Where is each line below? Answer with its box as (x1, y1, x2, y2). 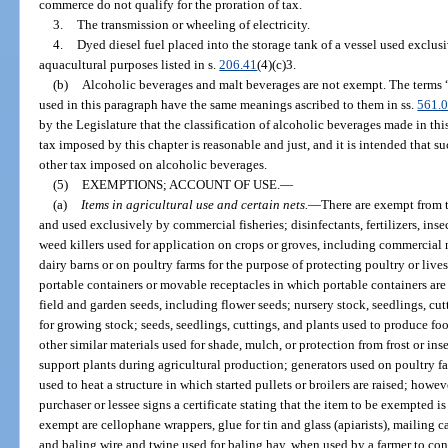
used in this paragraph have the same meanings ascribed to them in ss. (39, 96, 418, 112)
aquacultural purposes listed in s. (39, 56, 220, 72)
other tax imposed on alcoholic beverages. (39, 156, 268, 172)
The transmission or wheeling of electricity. (76, 16, 310, 32)
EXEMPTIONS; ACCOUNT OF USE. (81, 176, 280, 192)
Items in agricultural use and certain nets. (80, 196, 308, 212)
